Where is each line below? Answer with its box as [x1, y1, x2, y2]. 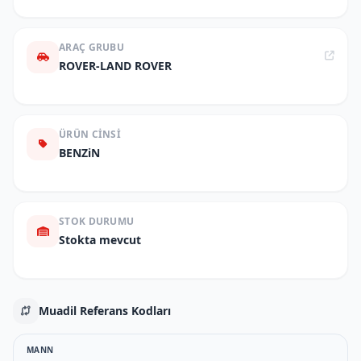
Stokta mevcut [59, 232, 141, 247]
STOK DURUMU [59, 214, 135, 228]
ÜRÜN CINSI [59, 127, 121, 141]
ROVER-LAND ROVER [59, 58, 172, 73]
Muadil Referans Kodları [39, 303, 171, 318]
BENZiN [59, 145, 100, 160]
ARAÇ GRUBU [59, 40, 124, 54]
